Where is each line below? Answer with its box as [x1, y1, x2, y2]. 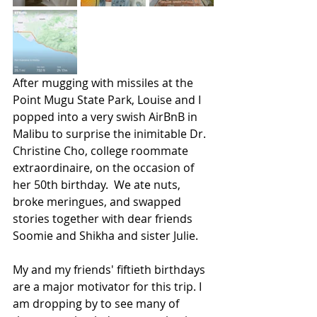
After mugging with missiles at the [13, 75, 196, 91]
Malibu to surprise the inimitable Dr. [13, 126, 209, 142]
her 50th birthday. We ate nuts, [13, 177, 183, 192]
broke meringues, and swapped [13, 194, 184, 209]
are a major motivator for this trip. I [13, 279, 204, 294]
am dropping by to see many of [13, 296, 182, 311]
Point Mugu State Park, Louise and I [13, 92, 204, 108]
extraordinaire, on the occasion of [13, 160, 197, 175]
